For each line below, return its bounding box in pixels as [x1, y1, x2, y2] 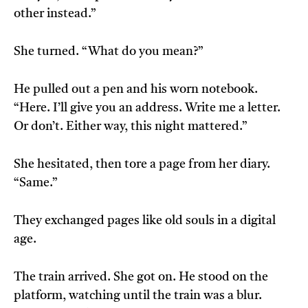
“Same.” [14, 177, 58, 190]
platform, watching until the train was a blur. [14, 289, 262, 302]
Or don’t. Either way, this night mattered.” [14, 120, 247, 133]
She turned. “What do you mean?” [14, 45, 203, 58]
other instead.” [14, 8, 96, 21]
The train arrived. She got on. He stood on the [14, 271, 268, 284]
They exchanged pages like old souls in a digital [14, 214, 276, 228]
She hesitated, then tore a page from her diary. [14, 158, 270, 171]
